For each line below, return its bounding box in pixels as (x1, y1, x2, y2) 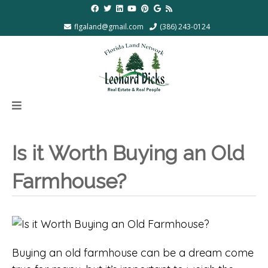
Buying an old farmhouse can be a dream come (12, 245, 254, 260)
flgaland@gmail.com (74, 22, 144, 32)
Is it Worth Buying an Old (12, 141, 245, 165)
